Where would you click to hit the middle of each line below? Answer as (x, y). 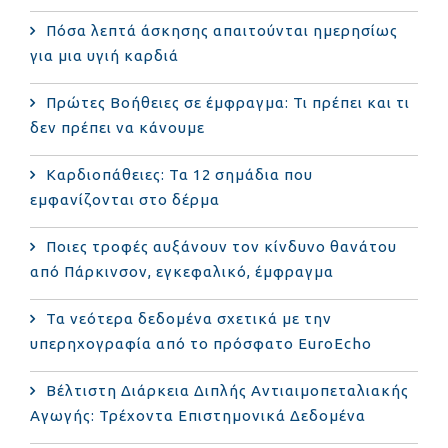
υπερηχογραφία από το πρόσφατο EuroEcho (201, 343)
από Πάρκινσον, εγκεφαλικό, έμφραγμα (182, 271)
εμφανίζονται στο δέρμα (125, 199)
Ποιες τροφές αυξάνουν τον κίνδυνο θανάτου (221, 246)
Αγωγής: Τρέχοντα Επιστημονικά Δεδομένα (198, 415)
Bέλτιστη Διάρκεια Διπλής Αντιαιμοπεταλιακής (227, 390)
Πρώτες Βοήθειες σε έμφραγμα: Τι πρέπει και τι (228, 102)
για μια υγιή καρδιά (104, 55)
